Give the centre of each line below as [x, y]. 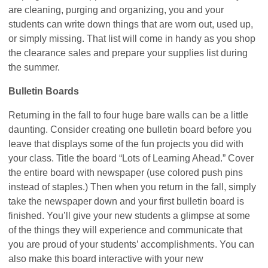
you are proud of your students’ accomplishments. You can [132, 244]
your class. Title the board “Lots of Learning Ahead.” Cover [131, 158]
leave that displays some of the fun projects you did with [126, 144]
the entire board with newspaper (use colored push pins [126, 172]
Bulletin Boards [44, 91]
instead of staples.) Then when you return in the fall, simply [133, 187]
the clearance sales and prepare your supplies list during [128, 53]
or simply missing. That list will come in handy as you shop [132, 38]
